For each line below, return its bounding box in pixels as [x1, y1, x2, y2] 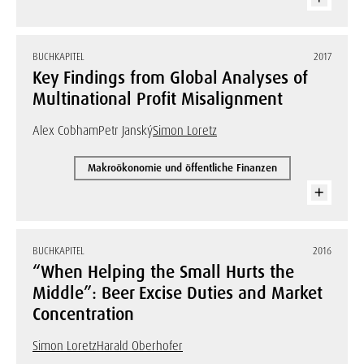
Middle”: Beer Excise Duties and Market [32, 282, 323, 305]
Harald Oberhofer [97, 338, 183, 354]
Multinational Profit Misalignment [32, 88, 283, 110]
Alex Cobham [32, 123, 98, 139]
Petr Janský [98, 123, 153, 139]
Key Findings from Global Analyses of [32, 67, 308, 89]
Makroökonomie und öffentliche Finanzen [87, 161, 277, 175]
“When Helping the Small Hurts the [32, 261, 294, 284]
